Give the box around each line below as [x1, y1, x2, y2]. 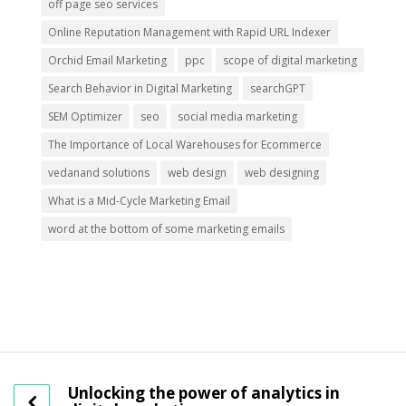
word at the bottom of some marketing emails [47, 220, 285, 237]
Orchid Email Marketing [47, 52, 167, 68]
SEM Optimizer [47, 108, 122, 124]
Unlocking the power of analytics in [68, 382, 340, 403]
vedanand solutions [47, 164, 150, 180]
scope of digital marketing [222, 52, 357, 68]
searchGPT [249, 80, 305, 96]
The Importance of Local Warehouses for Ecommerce [47, 136, 322, 152]
